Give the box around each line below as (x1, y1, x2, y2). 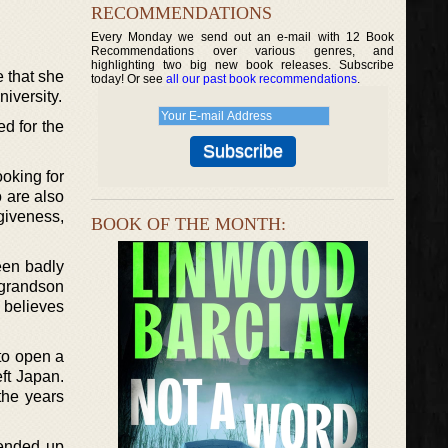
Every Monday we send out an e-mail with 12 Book (91, 30, 395, 44)
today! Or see (91, 72, 166, 86)
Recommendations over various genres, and (91, 44, 395, 58)
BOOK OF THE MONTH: (91, 214, 286, 234)
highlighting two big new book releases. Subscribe (91, 58, 395, 72)
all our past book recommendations (166, 72, 357, 86)
